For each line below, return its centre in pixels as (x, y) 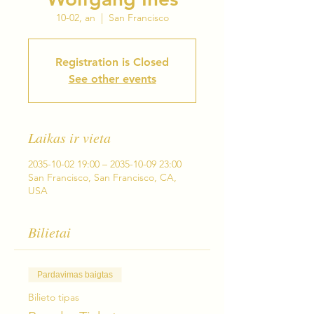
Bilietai (49, 232)
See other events (112, 79)
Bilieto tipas (54, 298)
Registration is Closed (112, 62)
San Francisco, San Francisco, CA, (102, 178)
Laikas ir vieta (69, 138)
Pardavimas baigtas (75, 275)
